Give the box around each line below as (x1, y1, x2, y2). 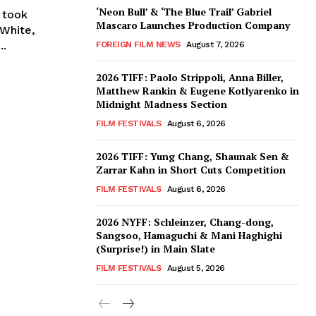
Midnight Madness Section (96, 97, 227, 111)
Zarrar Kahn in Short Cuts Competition (96, 163, 286, 177)
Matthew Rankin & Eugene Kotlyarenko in (96, 84, 299, 98)
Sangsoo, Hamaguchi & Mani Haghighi (96, 229, 282, 243)
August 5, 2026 (166, 263, 225, 274)
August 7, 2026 (186, 39, 244, 50)
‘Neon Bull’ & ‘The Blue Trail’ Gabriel (96, 5, 272, 19)
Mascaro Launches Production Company (96, 18, 290, 32)
